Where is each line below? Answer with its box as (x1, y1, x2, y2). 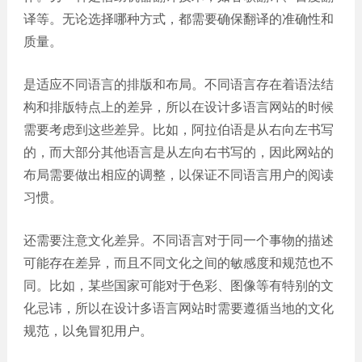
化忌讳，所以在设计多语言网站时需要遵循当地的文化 (23, 298, 334, 318)
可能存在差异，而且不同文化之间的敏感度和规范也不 (23, 253, 334, 272)
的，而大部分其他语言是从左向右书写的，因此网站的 (23, 142, 334, 162)
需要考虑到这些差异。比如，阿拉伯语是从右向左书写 (23, 120, 334, 139)
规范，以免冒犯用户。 (23, 321, 153, 340)
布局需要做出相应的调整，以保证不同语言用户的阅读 (23, 165, 334, 184)
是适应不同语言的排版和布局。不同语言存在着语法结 (23, 74, 334, 94)
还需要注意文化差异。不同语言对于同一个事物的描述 (23, 230, 334, 250)
